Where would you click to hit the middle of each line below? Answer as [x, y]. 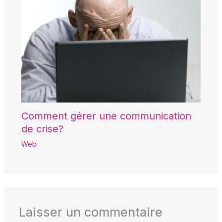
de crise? [42, 129]
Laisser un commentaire [90, 212]
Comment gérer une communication [106, 116]
